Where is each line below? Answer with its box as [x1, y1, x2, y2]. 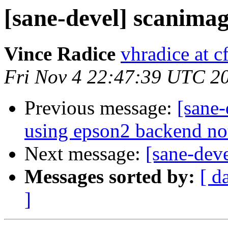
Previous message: [24, 97, 177, 119]
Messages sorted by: [24, 165, 195, 188]
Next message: [24, 142, 146, 165]
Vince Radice [4, 43, 116, 65]
